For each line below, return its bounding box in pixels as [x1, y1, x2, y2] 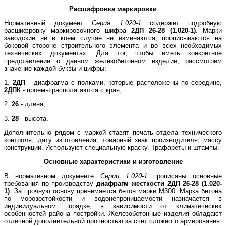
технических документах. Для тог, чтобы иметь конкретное [4, 49, 222, 57]
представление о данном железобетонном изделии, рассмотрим [4, 56, 222, 65]
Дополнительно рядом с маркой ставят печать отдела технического [4, 128, 222, 136]
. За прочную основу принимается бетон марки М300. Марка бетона [10, 187, 222, 195]
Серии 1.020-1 [100, 172, 147, 180]
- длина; [19, 100, 45, 108]
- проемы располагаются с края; [21, 86, 122, 94]
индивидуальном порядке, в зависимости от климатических [4, 202, 222, 210]
